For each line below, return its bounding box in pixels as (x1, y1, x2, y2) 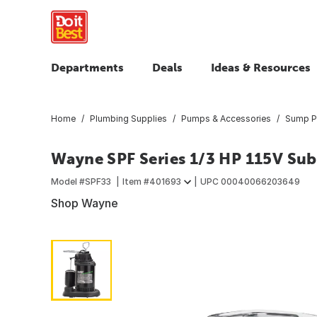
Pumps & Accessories (181, 113, 271, 124)
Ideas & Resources (211, 61, 311, 74)
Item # (122, 175, 149, 187)
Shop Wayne (51, 195, 118, 210)
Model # (51, 175, 85, 187)
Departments (51, 61, 124, 74)
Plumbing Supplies (90, 113, 167, 124)
